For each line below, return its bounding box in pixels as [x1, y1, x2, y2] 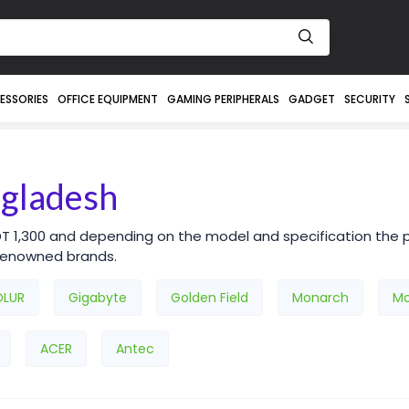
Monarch [292, 288, 349, 307]
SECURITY [343, 91, 395, 107]
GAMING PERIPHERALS [166, 91, 279, 107]
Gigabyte [68, 288, 127, 307]
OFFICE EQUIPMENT [57, 91, 158, 107]
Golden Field [171, 288, 248, 307]
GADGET [288, 91, 335, 107]
